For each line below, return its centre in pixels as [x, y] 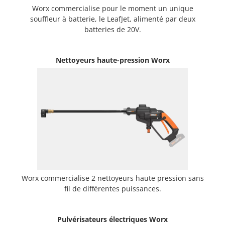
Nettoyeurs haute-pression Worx [113, 60]
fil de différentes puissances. [113, 188]
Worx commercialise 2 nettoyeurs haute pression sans [113, 178]
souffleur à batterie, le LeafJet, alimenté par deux [113, 19]
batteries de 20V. [113, 29]
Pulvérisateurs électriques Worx [113, 219]
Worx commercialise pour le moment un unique [113, 8]
